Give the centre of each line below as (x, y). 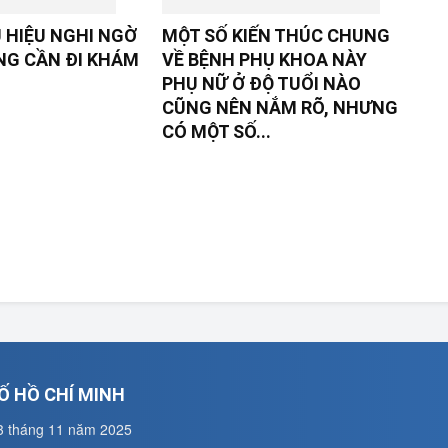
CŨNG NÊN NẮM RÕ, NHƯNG (279, 107)
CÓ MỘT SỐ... (216, 131)
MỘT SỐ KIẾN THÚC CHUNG (275, 35)
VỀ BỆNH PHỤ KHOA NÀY (264, 59)
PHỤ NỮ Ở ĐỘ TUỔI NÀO (261, 83)
